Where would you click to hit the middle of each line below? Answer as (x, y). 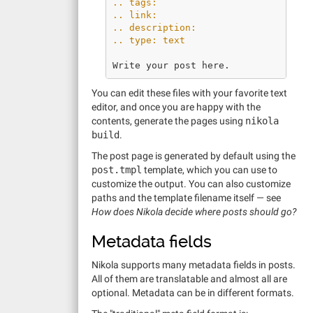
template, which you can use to (210, 170)
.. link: (135, 15)
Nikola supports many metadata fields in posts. (194, 265)
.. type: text (149, 40)
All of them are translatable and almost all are (189, 279)
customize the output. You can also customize (191, 184)
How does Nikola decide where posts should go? (194, 212)
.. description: (154, 27)
